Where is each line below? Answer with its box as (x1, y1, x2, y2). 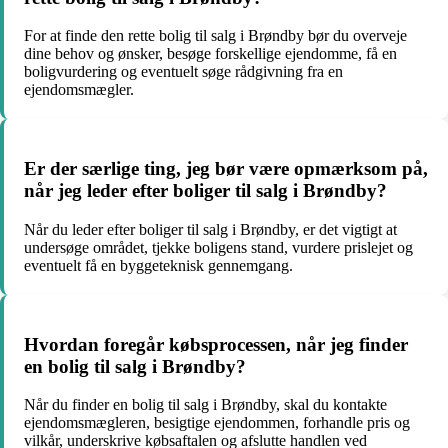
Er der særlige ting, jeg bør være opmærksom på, (24, 158, 428, 180)
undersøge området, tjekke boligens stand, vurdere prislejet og (24, 238, 413, 256)
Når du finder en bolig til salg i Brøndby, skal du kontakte (24, 396, 387, 414)
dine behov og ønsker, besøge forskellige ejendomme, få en (24, 45, 397, 63)
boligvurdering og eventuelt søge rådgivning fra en (24, 63, 343, 81)
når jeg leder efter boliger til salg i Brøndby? (24, 180, 387, 202)
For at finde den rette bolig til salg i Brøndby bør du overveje (24, 27, 407, 45)
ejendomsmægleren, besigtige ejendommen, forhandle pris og (24, 414, 410, 432)
